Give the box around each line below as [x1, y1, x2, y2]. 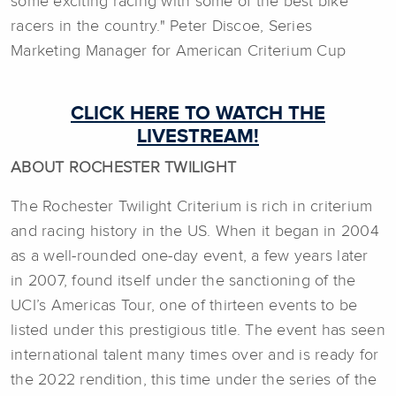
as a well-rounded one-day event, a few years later [11, 248, 369, 265]
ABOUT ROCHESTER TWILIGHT [11, 160, 236, 177]
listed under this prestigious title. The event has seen [11, 323, 385, 339]
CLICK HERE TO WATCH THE [71, 104, 325, 125]
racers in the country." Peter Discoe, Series [11, 19, 312, 35]
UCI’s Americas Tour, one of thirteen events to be [11, 298, 358, 315]
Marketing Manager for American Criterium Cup [11, 43, 346, 60]
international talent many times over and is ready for [11, 347, 379, 364]
